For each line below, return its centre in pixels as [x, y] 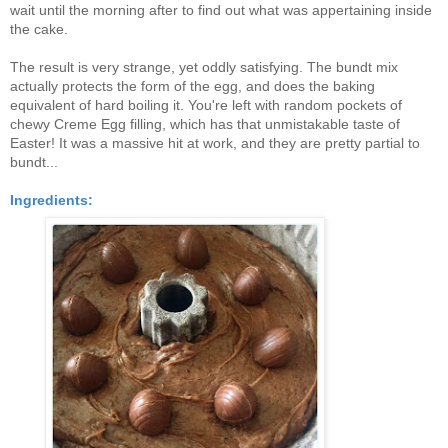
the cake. [41, 29]
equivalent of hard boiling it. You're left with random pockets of [206, 105]
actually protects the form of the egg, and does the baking [192, 86]
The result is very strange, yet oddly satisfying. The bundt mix [204, 67]
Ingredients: [51, 200]
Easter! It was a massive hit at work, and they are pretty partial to [215, 143]
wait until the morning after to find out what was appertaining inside [221, 10]
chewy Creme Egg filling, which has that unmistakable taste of [205, 124]
